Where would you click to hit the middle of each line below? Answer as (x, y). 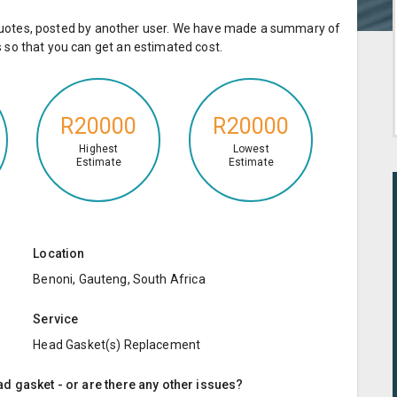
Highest (99, 149)
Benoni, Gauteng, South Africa (119, 279)
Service (56, 319)
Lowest (251, 149)
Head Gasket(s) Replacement (117, 344)
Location (59, 253)
